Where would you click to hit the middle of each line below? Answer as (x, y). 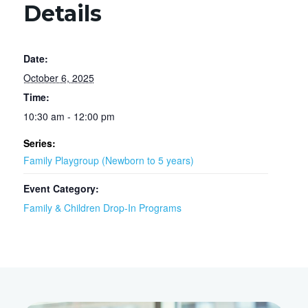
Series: (39, 143)
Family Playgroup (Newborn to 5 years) (108, 161)
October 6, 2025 (58, 78)
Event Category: (61, 189)
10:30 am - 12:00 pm (69, 117)
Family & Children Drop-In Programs (102, 208)
